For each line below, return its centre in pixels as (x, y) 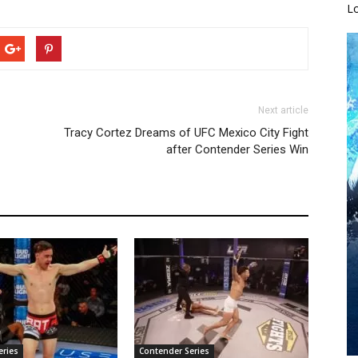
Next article (283, 110)
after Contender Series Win (237, 149)
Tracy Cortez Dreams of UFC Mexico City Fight (186, 133)
